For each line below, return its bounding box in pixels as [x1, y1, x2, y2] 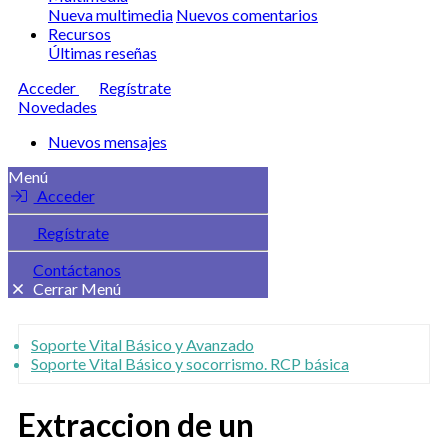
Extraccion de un [18, 405, 254, 445]
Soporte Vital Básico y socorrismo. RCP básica [31, 354, 349, 373]
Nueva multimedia [48, 5, 173, 24]
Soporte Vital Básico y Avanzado [31, 335, 254, 354]
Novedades [18, 97, 97, 116]
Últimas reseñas [48, 43, 157, 62]
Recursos [48, 24, 111, 43]
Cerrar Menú [33, 279, 121, 298]
